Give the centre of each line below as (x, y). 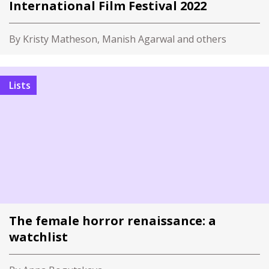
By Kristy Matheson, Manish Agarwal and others (118, 39)
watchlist (38, 237)
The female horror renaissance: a (113, 221)
